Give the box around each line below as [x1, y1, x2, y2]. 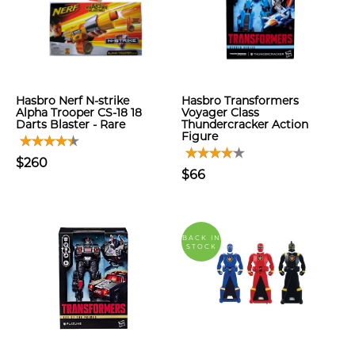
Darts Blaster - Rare [16, 117, 125, 132]
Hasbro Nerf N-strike [16, 94, 129, 108]
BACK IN [181, 234, 221, 242]
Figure [181, 129, 218, 143]
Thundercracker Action [181, 117, 308, 132]
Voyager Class [181, 105, 259, 120]
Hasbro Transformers [181, 94, 299, 108]
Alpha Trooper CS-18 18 [16, 105, 142, 120]
